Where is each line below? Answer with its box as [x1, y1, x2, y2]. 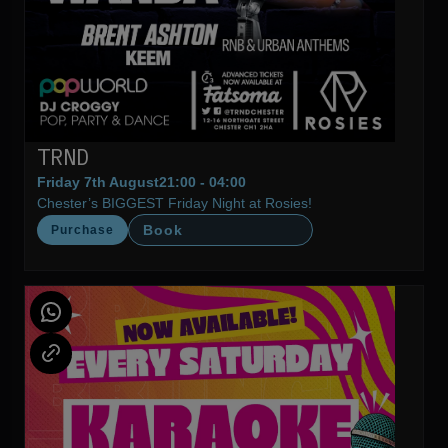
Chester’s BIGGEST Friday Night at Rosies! [37, 194, 313, 211]
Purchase [51, 222, 115, 237]
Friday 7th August [37, 173, 160, 190]
